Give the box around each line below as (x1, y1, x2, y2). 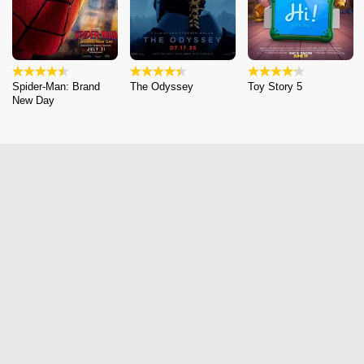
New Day (12, 94, 54, 107)
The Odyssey (130, 80, 193, 93)
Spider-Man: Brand (12, 80, 100, 93)
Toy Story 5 (248, 80, 302, 93)
